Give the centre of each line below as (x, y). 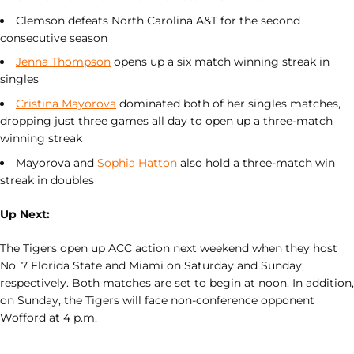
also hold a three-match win (256, 162)
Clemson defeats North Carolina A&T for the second (158, 20)
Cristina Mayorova (66, 104)
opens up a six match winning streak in (220, 62)
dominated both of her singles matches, (228, 104)
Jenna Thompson (63, 62)
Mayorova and (56, 162)
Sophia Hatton (137, 162)
